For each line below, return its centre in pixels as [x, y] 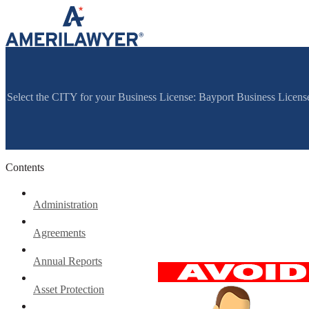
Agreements [59, 232]
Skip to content [38, 11]
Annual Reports [68, 261]
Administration [66, 204]
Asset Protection [69, 289]
